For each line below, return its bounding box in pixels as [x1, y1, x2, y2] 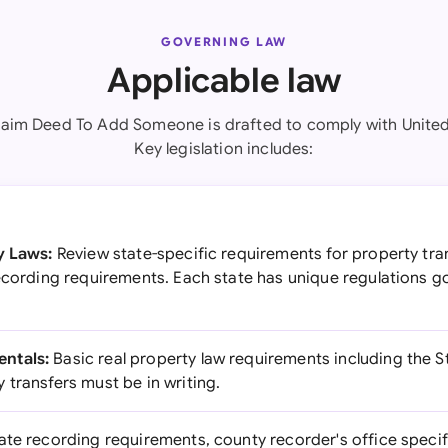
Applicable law [106, 59, 342, 102]
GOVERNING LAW [161, 34, 287, 49]
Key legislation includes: [134, 139, 314, 159]
